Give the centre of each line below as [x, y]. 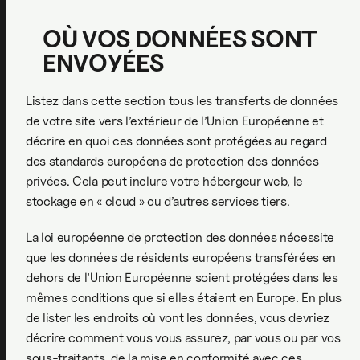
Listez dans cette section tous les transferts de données [182, 100]
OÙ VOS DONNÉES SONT [180, 38]
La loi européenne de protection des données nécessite [180, 237]
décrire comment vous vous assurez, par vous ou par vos [183, 337]
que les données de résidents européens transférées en [181, 257]
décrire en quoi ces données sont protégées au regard [176, 141]
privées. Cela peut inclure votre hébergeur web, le [164, 181]
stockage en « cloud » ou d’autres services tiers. [158, 201]
